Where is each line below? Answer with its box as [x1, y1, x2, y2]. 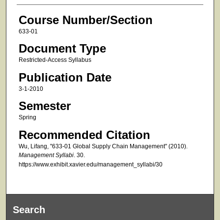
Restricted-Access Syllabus [18, 56, 91, 64]
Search [13, 204, 46, 215]
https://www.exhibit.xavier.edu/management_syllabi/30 [18, 161, 163, 168]
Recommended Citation [18, 128, 150, 141]
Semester [18, 99, 71, 113]
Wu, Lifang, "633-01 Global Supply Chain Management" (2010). [18, 142, 188, 150]
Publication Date [18, 70, 111, 84]
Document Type [18, 42, 106, 55]
